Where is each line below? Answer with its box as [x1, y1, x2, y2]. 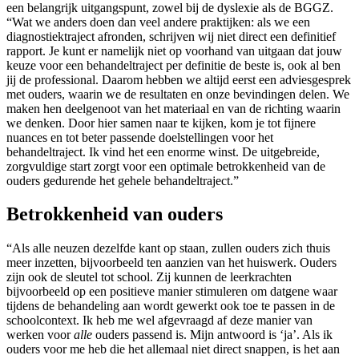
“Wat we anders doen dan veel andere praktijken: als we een [6, 14, 310, 29]
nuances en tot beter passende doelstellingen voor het [6, 130, 273, 144]
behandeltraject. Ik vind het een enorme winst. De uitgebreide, [6, 144, 320, 159]
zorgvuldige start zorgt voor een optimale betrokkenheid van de [6, 159, 325, 173]
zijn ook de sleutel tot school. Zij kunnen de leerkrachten [6, 270, 292, 284]
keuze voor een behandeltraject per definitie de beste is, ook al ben [6, 58, 341, 72]
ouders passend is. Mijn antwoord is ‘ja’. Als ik [92, 328, 333, 342]
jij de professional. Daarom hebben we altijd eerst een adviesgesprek [6, 72, 351, 87]
